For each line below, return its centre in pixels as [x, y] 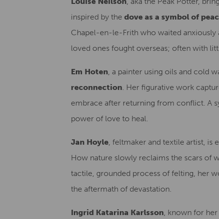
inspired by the [98, 17]
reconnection [97, 87]
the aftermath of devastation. [121, 189]
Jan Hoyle [90, 142]
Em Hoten [89, 72]
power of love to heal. [109, 119]
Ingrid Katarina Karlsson [117, 212]
